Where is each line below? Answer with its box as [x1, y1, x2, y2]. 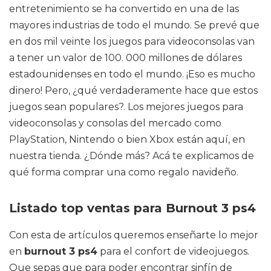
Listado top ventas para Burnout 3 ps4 [9, 201, 256, 215]
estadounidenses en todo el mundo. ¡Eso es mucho [9, 68, 255, 80]
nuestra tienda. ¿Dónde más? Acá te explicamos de [9, 150, 254, 162]
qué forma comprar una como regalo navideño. [9, 166, 238, 178]
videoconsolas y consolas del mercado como [9, 117, 221, 129]
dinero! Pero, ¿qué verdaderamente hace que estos [9, 85, 258, 96]
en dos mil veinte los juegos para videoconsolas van [9, 36, 255, 47]
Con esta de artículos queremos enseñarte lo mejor [9, 229, 258, 241]
